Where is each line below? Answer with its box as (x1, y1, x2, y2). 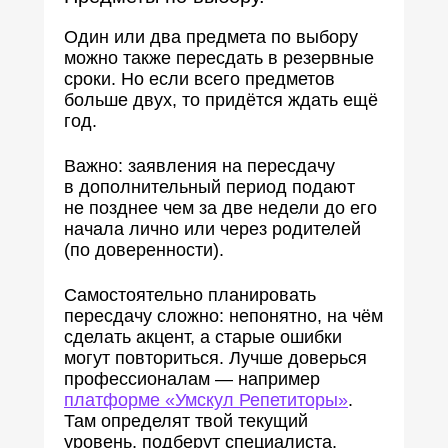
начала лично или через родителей (64, 219, 361, 239)
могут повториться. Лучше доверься (64, 348, 367, 368)
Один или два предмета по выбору (64, 27, 358, 47)
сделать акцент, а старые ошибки (64, 327, 342, 347)
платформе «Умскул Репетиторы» (64, 390, 348, 410)
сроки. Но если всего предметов (64, 69, 335, 89)
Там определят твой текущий (64, 411, 308, 431)
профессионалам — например (64, 369, 320, 389)
